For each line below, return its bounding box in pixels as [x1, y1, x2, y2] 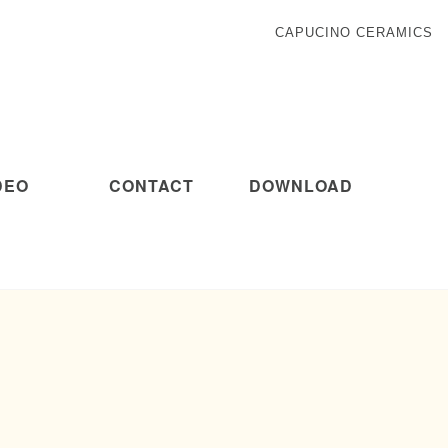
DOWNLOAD [249, 174, 353, 197]
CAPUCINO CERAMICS [275, 25, 433, 40]
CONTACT [108, 174, 194, 197]
